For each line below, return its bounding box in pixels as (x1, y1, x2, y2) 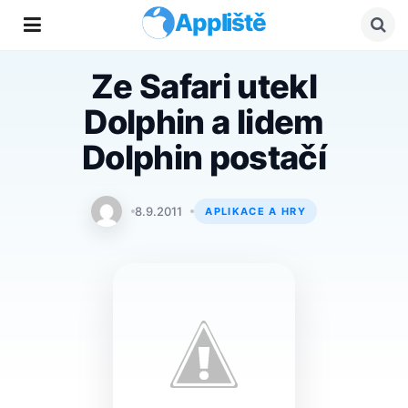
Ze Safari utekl (90, 66, 318, 107)
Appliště (174, 8, 267, 36)
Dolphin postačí (81, 138, 327, 178)
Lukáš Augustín (112, 203, 209, 219)
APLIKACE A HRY (205, 204, 306, 218)
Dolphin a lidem (84, 102, 324, 142)
